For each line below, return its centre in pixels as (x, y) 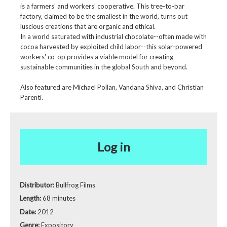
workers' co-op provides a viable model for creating (97, 57)
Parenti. (31, 98)
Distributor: (38, 185)
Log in (113, 146)
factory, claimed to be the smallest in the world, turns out (104, 16)
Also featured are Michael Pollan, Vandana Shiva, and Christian (112, 87)
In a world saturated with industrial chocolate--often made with (113, 37)
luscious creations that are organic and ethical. (88, 27)
